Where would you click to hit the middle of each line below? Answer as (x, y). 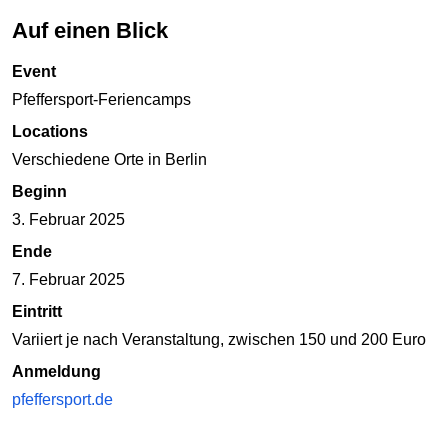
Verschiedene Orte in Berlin (109, 160)
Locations (50, 132)
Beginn (39, 192)
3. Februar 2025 (68, 220)
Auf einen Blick (98, 30)
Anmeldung (56, 372)
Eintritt (37, 312)
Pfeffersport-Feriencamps (101, 100)
